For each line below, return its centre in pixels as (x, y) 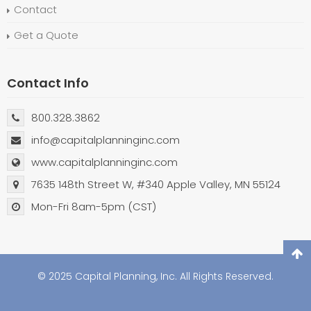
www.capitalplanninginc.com (104, 162)
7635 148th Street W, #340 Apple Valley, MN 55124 (156, 184)
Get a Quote (46, 35)
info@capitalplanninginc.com (106, 140)
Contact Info (48, 83)
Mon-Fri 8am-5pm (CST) (94, 207)
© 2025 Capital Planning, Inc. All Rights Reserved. (155, 276)
